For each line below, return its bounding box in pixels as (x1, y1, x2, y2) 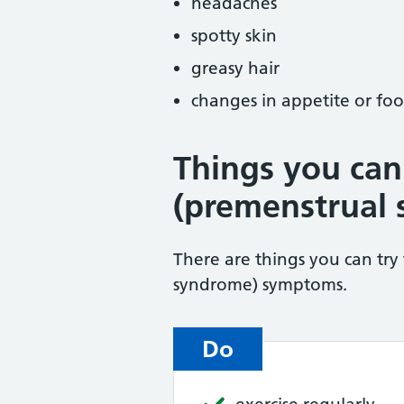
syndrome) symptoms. (173, 274, 347, 295)
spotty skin (191, 25, 277, 46)
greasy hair (191, 58, 280, 78)
